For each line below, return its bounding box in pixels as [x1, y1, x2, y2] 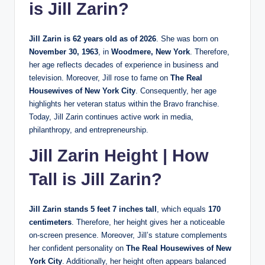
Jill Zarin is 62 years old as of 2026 [29, 34, 156, 43]
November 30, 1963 [29, 47, 98, 56]
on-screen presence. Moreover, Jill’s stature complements [29, 230, 227, 240]
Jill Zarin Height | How [29, 146, 209, 165]
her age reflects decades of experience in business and [29, 60, 218, 69]
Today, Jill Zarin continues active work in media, [29, 112, 193, 121]
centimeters [29, 217, 72, 227]
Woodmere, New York [111, 47, 190, 56]
